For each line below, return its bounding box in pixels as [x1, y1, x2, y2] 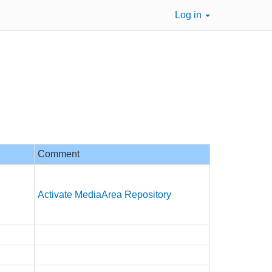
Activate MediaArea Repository [38, 189, 171, 200]
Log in [175, 10, 204, 20]
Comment [38, 149, 80, 159]
